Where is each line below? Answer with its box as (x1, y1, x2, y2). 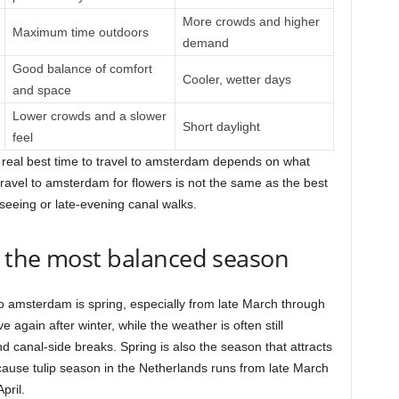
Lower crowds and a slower (12, 109, 167, 123)
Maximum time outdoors (12, 25, 149, 39)
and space (12, 83, 71, 97)
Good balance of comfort (12, 61, 152, 76)
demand (182, 36, 229, 50)
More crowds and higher (182, 14, 320, 28)
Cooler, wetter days (182, 72, 291, 86)
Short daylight (182, 119, 260, 134)
